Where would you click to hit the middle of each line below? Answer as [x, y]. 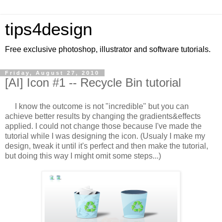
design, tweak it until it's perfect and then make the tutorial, [107, 146]
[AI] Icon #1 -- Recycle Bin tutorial [93, 83]
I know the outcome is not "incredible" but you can [97, 106]
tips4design [49, 29]
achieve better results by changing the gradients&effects [103, 116]
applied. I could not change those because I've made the [103, 126]
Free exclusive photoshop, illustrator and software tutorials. [108, 49]
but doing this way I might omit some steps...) [83, 156]
